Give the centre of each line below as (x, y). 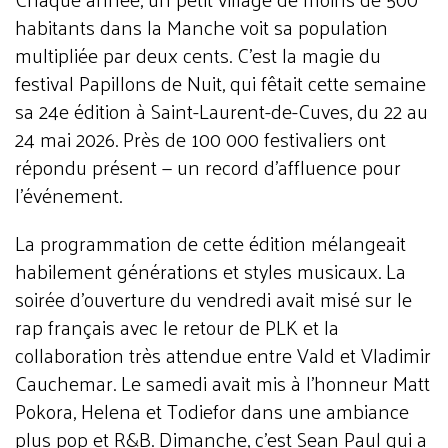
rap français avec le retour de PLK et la (177, 327)
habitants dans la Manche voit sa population (201, 27)
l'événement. (68, 195)
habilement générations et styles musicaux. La (210, 271)
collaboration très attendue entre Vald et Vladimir (223, 355)
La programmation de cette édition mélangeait (210, 243)
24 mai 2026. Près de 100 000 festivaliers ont (200, 139)
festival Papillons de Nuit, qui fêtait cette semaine (220, 83)
